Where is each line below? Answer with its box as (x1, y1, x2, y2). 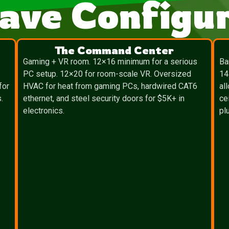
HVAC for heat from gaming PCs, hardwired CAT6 (23, 81, 198, 91)
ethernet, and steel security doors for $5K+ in (23, 94, 185, 103)
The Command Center (55, 43, 174, 57)
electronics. (23, 106, 65, 116)
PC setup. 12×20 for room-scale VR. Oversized (23, 69, 192, 79)
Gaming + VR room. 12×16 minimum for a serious (23, 57, 198, 66)
